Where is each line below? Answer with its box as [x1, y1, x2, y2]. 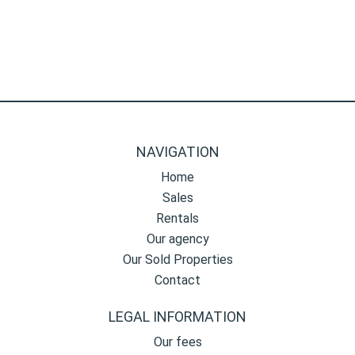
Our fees [153, 334, 202, 349]
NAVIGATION [136, 143, 219, 160]
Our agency [146, 231, 209, 246]
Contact [155, 273, 200, 288]
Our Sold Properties [122, 252, 233, 267]
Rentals [156, 211, 199, 226]
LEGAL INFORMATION [109, 308, 246, 325]
